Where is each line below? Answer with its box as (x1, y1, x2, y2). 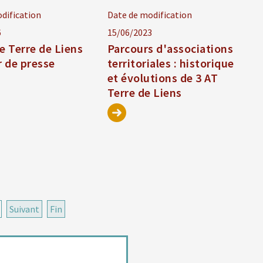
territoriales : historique (107, 56, 234, 71)
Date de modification (107, 9, 192, 21)
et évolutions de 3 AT (107, 70, 218, 86)
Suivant (9, 203, 39, 215)
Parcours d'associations (107, 41, 234, 56)
